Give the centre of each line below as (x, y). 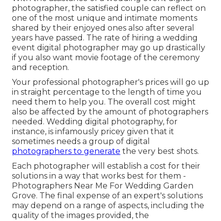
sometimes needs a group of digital (81, 142)
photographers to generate (66, 151)
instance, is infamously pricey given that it (93, 132)
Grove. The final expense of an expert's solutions (107, 196)
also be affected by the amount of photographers (110, 112)
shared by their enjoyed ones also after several (103, 28)
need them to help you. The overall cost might (104, 102)
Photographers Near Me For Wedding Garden (103, 186)
